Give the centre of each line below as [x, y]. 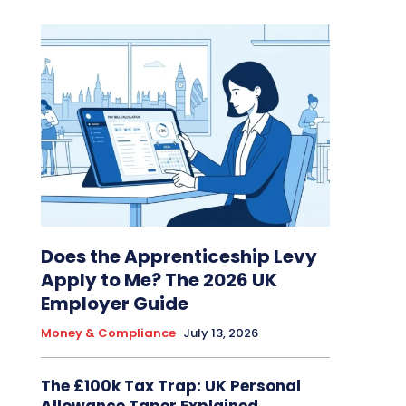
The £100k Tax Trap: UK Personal [170, 387]
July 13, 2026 [220, 333]
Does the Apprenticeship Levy [179, 257]
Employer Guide [114, 304]
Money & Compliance [108, 333]
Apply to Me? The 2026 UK [159, 280]
